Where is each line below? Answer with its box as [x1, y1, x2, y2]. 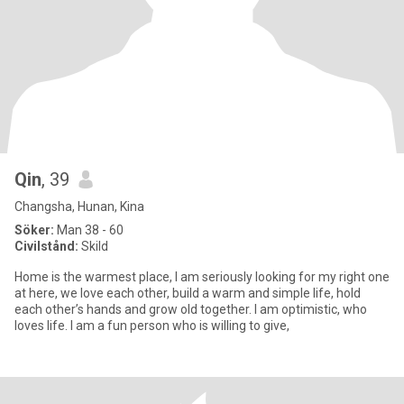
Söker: [14, 223, 54, 237]
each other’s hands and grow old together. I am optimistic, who [14, 302, 254, 317]
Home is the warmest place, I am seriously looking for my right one [14, 270, 390, 284]
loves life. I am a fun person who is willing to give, [14, 318, 289, 333]
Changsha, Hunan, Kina [14, 199, 144, 214]
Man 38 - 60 [54, 223, 124, 237]
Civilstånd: [14, 239, 78, 253]
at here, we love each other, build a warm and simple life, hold [14, 286, 361, 300]
